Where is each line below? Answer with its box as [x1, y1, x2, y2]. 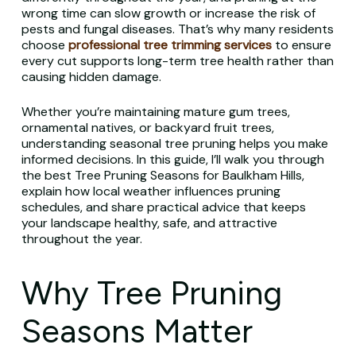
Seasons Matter [21, 311, 253, 350]
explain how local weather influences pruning [21, 183, 281, 199]
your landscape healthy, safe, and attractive [21, 215, 277, 231]
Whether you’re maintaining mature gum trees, [21, 103, 290, 120]
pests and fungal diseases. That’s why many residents [21, 21, 334, 37]
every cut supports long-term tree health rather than [21, 52, 334, 69]
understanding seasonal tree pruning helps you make [21, 135, 328, 152]
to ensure [271, 37, 331, 53]
